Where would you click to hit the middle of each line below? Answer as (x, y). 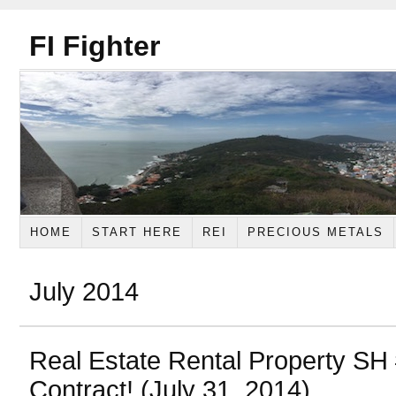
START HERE (137, 232)
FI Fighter (95, 46)
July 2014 (84, 291)
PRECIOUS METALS (315, 232)
